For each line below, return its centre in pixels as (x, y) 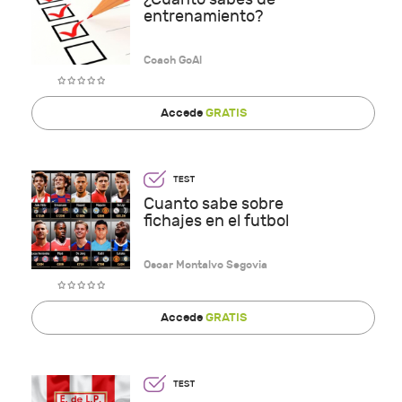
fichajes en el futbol (216, 221)
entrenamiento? (203, 16)
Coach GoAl (173, 60)
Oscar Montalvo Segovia (205, 264)
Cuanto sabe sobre (214, 204)
